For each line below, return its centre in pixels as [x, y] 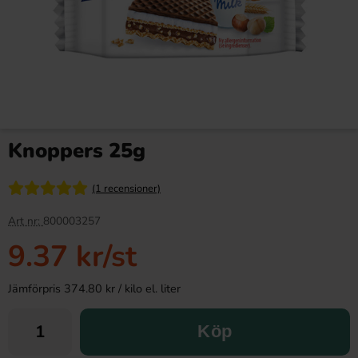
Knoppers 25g [77, 151]
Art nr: [26, 221]
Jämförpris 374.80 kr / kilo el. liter [94, 288]
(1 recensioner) [126, 189]
